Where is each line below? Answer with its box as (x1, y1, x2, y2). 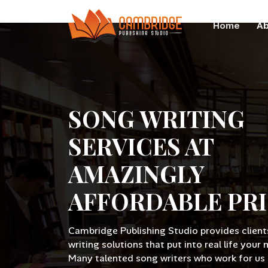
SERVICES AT (68, 130, 214, 162)
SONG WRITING (68, 103, 245, 134)
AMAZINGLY (68, 158, 205, 189)
